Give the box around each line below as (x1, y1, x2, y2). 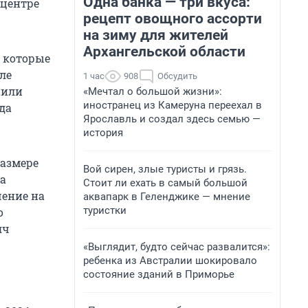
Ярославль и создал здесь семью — (83, 113, 261, 125)
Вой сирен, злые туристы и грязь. (83, 163, 247, 175)
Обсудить (157, 71, 197, 81)
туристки (83, 204, 126, 217)
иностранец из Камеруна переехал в (83, 99, 262, 111)
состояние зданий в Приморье (83, 268, 234, 280)
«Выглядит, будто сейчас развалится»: (83, 241, 270, 253)
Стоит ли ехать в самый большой (83, 177, 247, 189)
